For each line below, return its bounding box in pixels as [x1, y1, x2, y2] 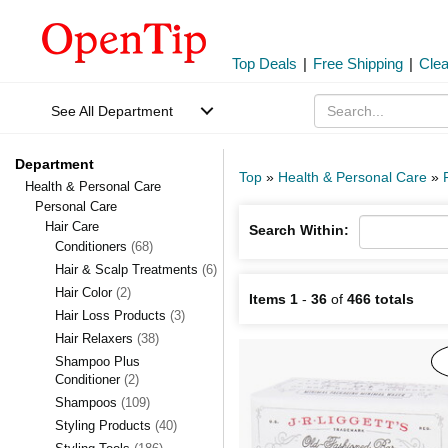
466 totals [347, 291, 414, 307]
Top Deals [232, 55, 297, 72]
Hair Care [45, 219, 99, 234]
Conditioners [55, 239, 131, 254]
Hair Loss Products [55, 308, 170, 323]
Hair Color [55, 285, 116, 300]
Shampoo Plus [55, 354, 140, 369]
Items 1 [249, 291, 298, 307]
